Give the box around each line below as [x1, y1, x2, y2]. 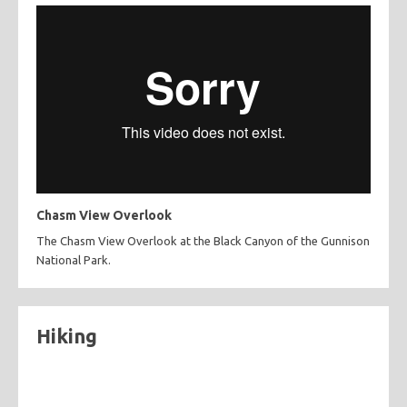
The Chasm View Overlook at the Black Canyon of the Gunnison [36, 233, 370, 247]
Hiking [36, 323, 97, 347]
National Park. [36, 253, 111, 266]
